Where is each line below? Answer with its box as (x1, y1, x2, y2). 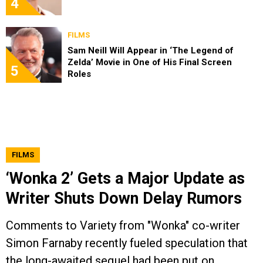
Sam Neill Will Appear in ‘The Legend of (68, 45, 234, 56)
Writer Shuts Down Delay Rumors (6, 189, 242, 208)
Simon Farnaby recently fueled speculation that (6, 236, 248, 251)
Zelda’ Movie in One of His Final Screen (68, 57, 232, 68)
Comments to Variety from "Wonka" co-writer (6, 218, 240, 233)
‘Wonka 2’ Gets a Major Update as (6, 169, 245, 188)
